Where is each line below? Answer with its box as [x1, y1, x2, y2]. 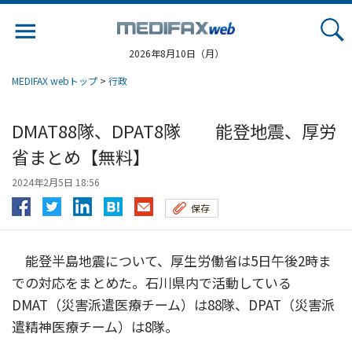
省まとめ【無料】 [12, 144, 150, 169]
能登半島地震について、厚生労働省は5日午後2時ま [12, 250, 332, 270]
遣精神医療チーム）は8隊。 [12, 316, 178, 336]
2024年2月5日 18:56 [12, 175, 100, 189]
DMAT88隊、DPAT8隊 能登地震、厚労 [12, 118, 336, 143]
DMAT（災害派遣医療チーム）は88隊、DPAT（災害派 [12, 294, 335, 314]
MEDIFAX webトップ [12, 74, 97, 87]
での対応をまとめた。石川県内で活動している [12, 272, 291, 292]
